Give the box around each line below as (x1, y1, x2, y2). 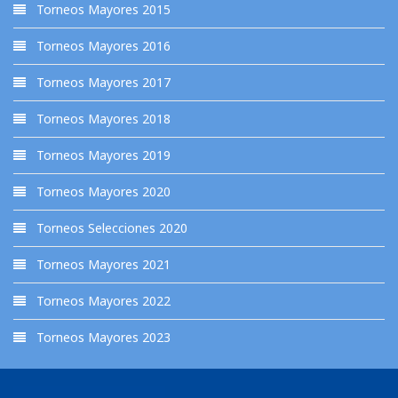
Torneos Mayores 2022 (33, 292, 171, 309)
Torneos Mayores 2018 (33, 110, 171, 127)
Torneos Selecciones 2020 (33, 219, 187, 236)
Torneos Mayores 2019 (33, 147, 171, 163)
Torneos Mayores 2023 (33, 329, 171, 346)
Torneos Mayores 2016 (33, 37, 171, 54)
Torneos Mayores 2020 (33, 183, 171, 200)
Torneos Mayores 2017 (33, 74, 171, 91)
